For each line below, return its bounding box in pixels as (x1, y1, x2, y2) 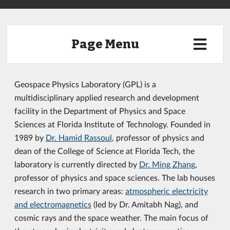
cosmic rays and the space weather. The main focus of (14, 213, 208, 222)
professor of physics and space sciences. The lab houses (14, 172, 215, 182)
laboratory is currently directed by (14, 159, 139, 169)
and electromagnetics (14, 199, 91, 209)
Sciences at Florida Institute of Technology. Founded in (14, 119, 210, 129)
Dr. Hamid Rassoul (46, 132, 112, 142)
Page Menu (71, 37, 140, 51)
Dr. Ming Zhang (139, 159, 195, 169)
